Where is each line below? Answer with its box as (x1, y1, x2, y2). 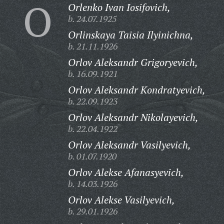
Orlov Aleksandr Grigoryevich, (67, 55, 198, 69)
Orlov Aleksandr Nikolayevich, (67, 110, 198, 124)
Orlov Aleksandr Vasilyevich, (67, 138, 191, 151)
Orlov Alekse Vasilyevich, (67, 193, 175, 206)
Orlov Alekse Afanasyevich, (67, 165, 184, 179)
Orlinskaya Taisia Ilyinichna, (67, 28, 193, 41)
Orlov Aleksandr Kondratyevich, (67, 83, 205, 96)
